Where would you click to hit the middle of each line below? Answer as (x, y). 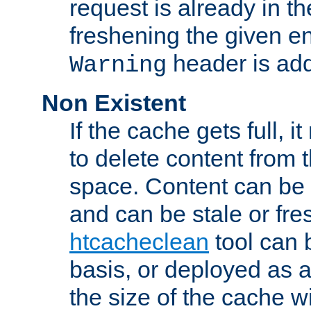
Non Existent (114, 103)
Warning (118, 66)
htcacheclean (139, 242)
